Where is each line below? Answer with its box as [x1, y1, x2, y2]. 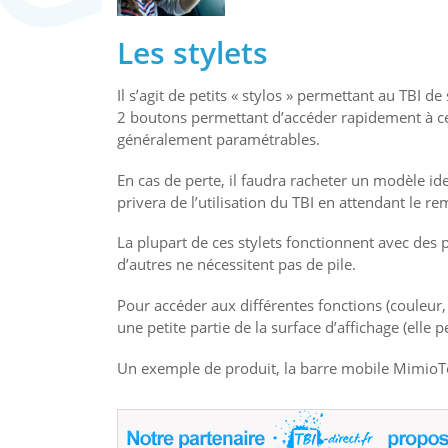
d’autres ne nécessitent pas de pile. [117, 254, 356, 275]
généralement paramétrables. [117, 128, 320, 149]
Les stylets [117, 31, 268, 73]
